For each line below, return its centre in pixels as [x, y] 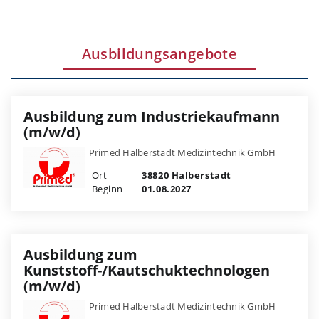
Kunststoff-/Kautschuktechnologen [147, 270]
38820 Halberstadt [185, 175]
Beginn [107, 188]
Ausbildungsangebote [159, 53]
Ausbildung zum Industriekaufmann [152, 116]
